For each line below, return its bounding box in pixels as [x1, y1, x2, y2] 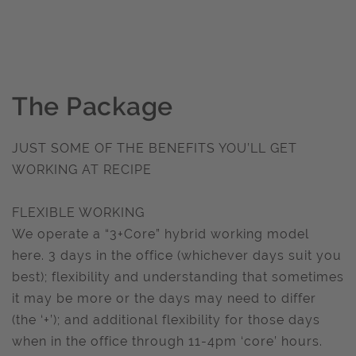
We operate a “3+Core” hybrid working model [12, 226, 309, 242]
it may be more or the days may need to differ [12, 291, 316, 306]
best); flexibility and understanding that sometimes [12, 269, 344, 284]
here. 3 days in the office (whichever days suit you [12, 248, 342, 263]
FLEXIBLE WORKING [12, 205, 145, 220]
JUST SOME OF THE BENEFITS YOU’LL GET [12, 141, 297, 156]
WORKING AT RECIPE [12, 162, 152, 177]
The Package [12, 91, 173, 121]
